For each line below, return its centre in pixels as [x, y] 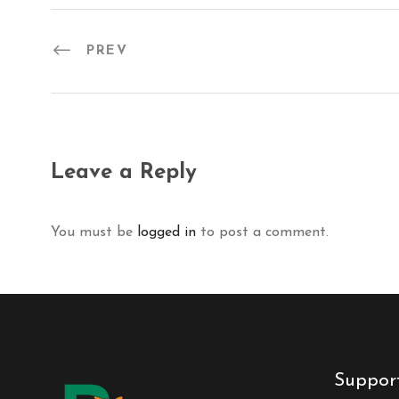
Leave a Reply [124, 172]
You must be [94, 232]
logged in [167, 232]
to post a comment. [262, 232]
